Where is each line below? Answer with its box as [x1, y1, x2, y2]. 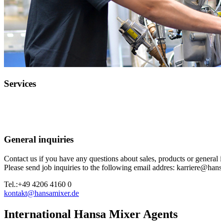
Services [4, 78, 36, 89]
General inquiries [4, 134, 74, 145]
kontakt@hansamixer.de [4, 189, 79, 198]
